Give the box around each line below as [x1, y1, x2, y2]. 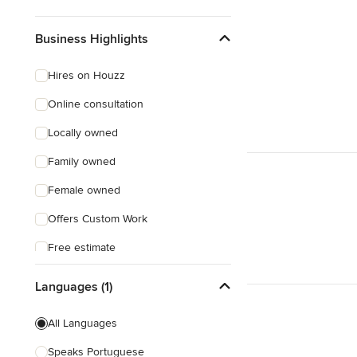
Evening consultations [48, 298, 156, 312]
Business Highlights [35, 30, 148, 47]
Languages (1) [35, 278, 112, 295]
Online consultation [48, 97, 143, 111]
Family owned [48, 155, 116, 168]
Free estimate [48, 241, 116, 254]
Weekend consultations [48, 327, 163, 340]
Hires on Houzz [48, 69, 125, 82]
